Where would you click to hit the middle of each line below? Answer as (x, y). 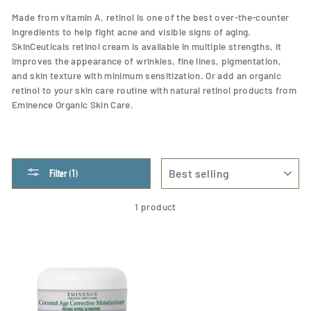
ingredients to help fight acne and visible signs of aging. (132, 31)
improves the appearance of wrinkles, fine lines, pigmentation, (147, 60)
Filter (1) (64, 173)
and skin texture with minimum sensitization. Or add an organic (147, 75)
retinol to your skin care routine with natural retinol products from (154, 90)
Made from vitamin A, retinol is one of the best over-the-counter (151, 17)
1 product (155, 206)
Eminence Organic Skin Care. (73, 104)
